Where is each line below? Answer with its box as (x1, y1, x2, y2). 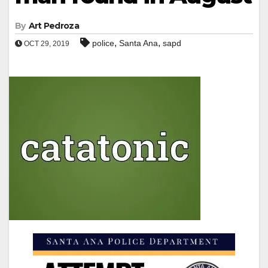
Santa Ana (119, 38, 158, 48)
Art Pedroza (28, 20, 79, 31)
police (92, 38, 114, 48)
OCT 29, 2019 (22, 39, 69, 48)
